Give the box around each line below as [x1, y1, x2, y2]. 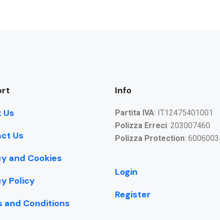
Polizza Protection [115, 134, 185, 143]
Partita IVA [115, 108, 154, 118]
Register [115, 189, 151, 201]
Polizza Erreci [115, 121, 167, 131]
